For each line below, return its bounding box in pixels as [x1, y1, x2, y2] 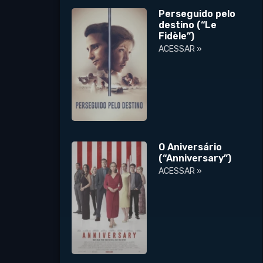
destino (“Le [159, 19, 217, 31]
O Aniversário [159, 141, 222, 153]
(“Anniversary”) [159, 153, 232, 164]
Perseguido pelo [159, 8, 236, 20]
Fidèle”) [159, 31, 195, 42]
